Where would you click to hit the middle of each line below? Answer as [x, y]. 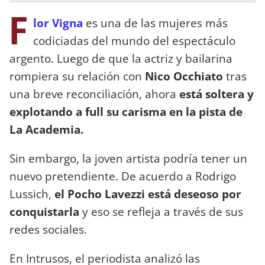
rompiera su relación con [76, 76]
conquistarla [46, 211]
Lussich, [32, 193]
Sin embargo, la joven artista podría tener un [128, 158]
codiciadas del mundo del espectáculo [134, 40]
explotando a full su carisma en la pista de [126, 111]
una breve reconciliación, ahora [93, 93]
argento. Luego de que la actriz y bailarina [121, 58]
